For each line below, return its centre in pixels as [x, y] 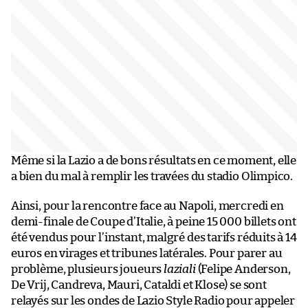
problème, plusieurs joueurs [87, 269]
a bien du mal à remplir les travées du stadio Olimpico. [152, 176]
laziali [179, 269]
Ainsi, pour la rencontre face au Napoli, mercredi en [147, 206]
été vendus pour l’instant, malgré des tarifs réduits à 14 [154, 237]
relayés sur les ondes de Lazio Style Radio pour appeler [153, 300]
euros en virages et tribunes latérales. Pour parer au [147, 253]
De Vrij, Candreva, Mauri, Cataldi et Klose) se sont [139, 285]
